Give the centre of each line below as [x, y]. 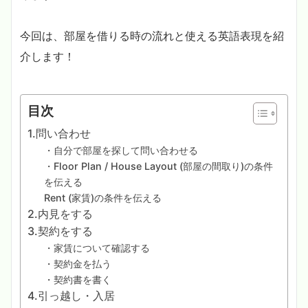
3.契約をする [60, 231]
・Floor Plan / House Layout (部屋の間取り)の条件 [158, 166]
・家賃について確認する [97, 247]
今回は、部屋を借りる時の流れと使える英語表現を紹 [152, 35]
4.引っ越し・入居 [71, 295]
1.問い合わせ [59, 133]
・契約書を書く [78, 279]
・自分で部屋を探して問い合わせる [121, 150]
